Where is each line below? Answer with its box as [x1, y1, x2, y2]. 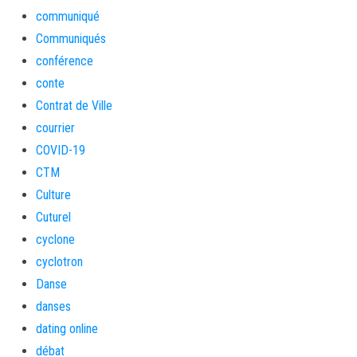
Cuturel [36, 210, 71, 225]
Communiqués [36, 31, 106, 46]
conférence [36, 53, 93, 69]
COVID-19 [36, 143, 85, 158]
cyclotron [36, 254, 83, 269]
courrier [36, 120, 75, 135]
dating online [36, 321, 98, 336]
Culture [36, 187, 71, 202]
